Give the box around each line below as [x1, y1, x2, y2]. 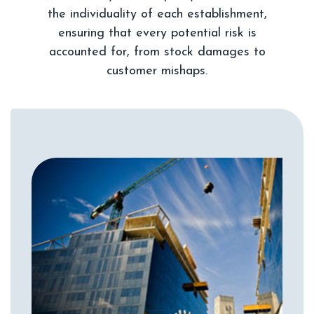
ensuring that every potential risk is [57, 27, 257, 41]
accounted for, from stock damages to [48, 46, 266, 60]
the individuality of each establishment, [47, 8, 267, 22]
